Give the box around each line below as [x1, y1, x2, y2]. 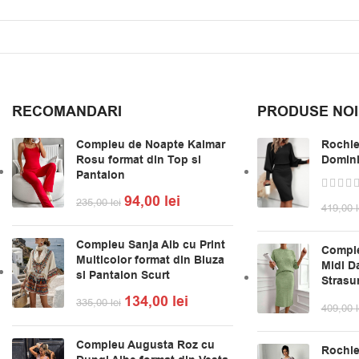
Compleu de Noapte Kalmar [76, 137, 225, 154]
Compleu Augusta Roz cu [76, 337, 215, 354]
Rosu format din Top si [76, 152, 201, 169]
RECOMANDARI [12, 102, 122, 123]
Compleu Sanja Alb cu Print [76, 237, 225, 254]
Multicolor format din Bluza [76, 252, 224, 269]
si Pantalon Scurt [76, 268, 170, 284]
